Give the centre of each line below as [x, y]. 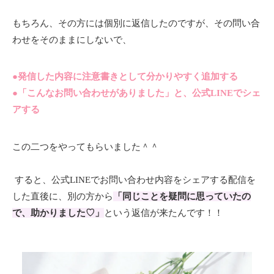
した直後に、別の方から [63, 196]
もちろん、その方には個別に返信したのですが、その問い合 [136, 23]
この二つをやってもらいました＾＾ [87, 146]
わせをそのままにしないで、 [73, 39]
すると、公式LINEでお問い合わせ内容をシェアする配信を [134, 180]
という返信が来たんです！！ [165, 213]
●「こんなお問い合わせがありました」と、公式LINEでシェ [136, 93]
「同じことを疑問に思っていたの [182, 196]
